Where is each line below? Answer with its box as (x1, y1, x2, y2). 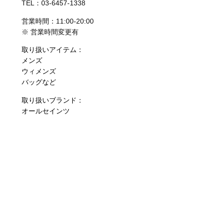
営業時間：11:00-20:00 (21, 17, 94, 25)
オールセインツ (21, 107, 70, 115)
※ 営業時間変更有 (21, 27, 79, 36)
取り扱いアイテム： (21, 46, 83, 54)
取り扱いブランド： (21, 96, 83, 104)
